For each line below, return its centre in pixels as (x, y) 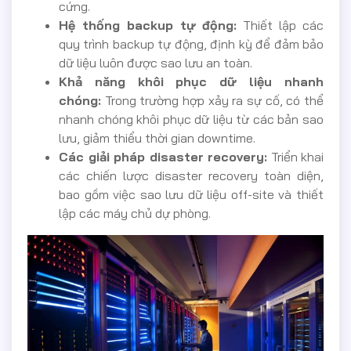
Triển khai (295, 157)
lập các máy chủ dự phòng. (135, 213)
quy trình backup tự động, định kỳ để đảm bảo (191, 44)
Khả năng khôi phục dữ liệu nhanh (191, 82)
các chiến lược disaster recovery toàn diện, (191, 176)
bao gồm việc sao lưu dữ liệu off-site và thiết (191, 195)
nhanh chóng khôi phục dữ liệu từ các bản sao (191, 119)
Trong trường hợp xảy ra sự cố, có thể (212, 101)
